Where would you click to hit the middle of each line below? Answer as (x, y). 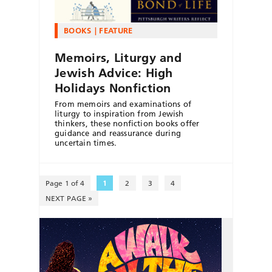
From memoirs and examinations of (123, 104)
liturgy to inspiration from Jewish (119, 113)
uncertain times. (86, 142)
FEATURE (116, 30)
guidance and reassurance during (118, 133)
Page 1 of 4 (65, 183)
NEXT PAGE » (69, 198)
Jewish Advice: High (114, 73)
